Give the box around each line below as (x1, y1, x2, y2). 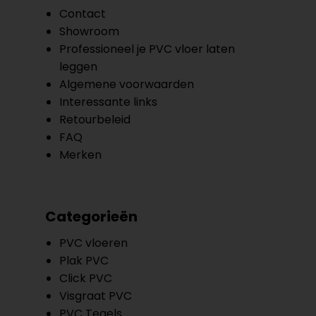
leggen (59, 59, 97, 75)
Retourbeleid (59, 111, 130, 128)
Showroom (59, 23, 119, 39)
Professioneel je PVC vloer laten (59, 41, 235, 57)
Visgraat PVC (59, 288, 132, 304)
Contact (59, 6, 106, 22)
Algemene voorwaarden (59, 76, 194, 92)
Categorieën (45, 207, 138, 226)
